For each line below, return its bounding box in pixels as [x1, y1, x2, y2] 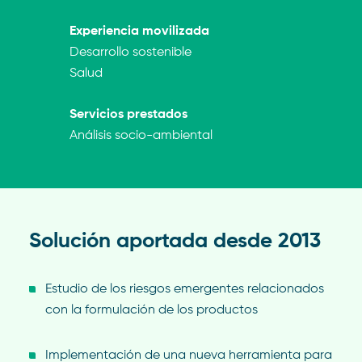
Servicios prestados [69, 108, 187, 121]
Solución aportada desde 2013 [28, 230, 321, 252]
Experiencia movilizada [69, 25, 209, 38]
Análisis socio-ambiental [69, 129, 213, 142]
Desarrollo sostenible [69, 46, 192, 59]
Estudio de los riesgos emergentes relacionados [44, 282, 324, 296]
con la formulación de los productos [44, 303, 258, 317]
